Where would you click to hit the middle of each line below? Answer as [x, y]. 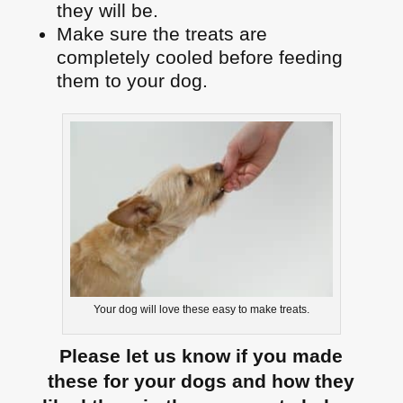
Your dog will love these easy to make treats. [201, 309]
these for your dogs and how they [201, 381]
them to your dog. [134, 81]
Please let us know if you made [201, 356]
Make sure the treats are [161, 34]
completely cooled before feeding [199, 58]
